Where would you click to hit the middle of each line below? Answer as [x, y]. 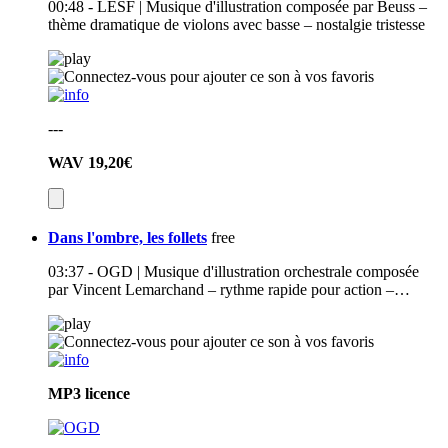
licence [107, 394]
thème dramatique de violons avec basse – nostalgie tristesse [236, 25]
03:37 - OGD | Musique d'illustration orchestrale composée [233, 272]
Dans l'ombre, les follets [127, 238]
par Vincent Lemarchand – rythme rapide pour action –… [229, 290]
